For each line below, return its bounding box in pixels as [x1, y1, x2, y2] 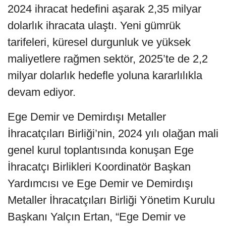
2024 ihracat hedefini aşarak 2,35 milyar [8, 3, 201, 16]
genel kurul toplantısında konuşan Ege [8, 144, 194, 157]
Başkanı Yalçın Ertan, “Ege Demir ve [8, 210, 186, 223]
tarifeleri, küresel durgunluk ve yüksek [8, 36, 191, 49]
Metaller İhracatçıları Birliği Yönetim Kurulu [8, 194, 215, 207]
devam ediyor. [8, 86, 76, 99]
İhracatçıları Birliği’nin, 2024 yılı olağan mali [8, 127, 218, 140]
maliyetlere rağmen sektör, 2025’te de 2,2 [8, 52, 208, 66]
